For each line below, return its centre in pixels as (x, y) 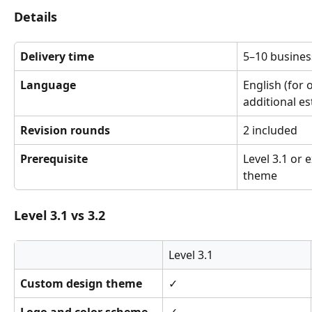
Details (36, 17)
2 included (270, 131)
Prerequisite (54, 159)
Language (48, 85)
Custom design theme (81, 284)
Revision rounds (65, 131)
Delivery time (57, 57)
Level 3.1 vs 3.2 (60, 216)
